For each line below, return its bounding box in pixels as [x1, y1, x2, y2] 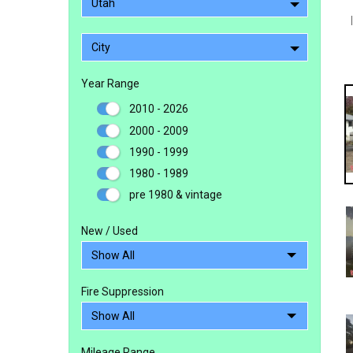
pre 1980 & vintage [129, 188, 222, 202]
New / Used [81, 225, 138, 238]
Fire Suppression [81, 285, 164, 299]
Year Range [81, 77, 139, 90]
